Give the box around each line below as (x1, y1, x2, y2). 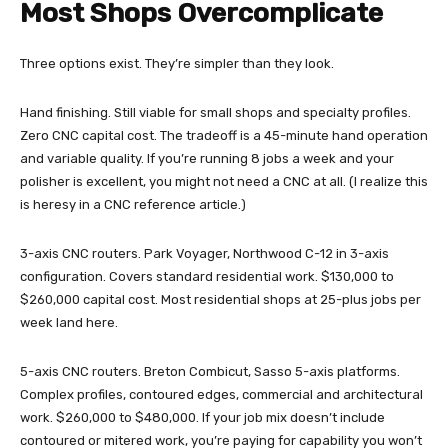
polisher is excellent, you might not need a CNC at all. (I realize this (20, 174, 428, 190)
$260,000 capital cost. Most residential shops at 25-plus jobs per (20, 292, 421, 308)
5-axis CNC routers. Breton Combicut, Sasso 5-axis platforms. (20, 364, 400, 380)
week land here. (20, 315, 118, 331)
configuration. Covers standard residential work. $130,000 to (20, 269, 394, 285)
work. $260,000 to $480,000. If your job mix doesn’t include (20, 410, 385, 426)
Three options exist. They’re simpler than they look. (20, 56, 334, 72)
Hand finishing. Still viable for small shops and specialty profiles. (20, 105, 411, 121)
